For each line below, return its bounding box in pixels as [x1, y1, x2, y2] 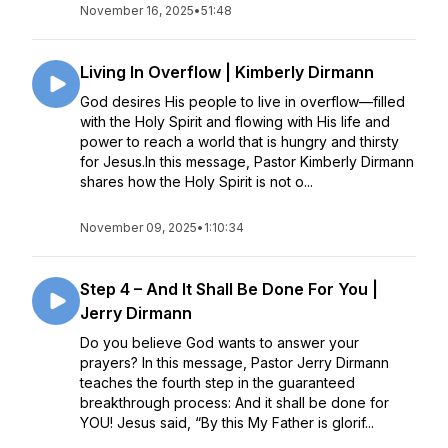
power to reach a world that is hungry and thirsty [80, 133, 399, 150]
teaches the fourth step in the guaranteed [80, 374, 355, 391]
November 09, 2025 [80, 220, 197, 235]
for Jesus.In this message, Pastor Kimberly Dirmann [80, 153, 414, 170]
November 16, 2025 [80, 3, 194, 18]
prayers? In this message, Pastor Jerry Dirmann [80, 354, 389, 371]
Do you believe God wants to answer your [80, 334, 359, 351]
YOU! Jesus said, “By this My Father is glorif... [80, 414, 374, 431]
